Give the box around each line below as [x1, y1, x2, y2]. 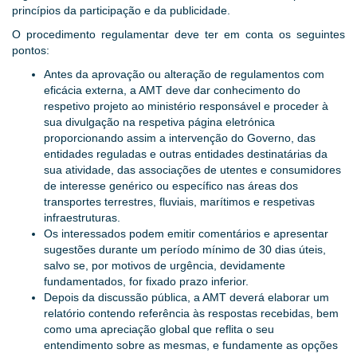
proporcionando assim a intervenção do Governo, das [44, 131, 316, 145]
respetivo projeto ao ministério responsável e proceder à [44, 100, 328, 113]
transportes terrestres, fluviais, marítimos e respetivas [44, 195, 315, 209]
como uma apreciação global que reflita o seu [44, 323, 274, 336]
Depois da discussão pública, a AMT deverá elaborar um [44, 291, 329, 304]
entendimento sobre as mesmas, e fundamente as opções [44, 339, 338, 352]
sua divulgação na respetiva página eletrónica [44, 116, 275, 129]
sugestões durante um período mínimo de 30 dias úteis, [44, 243, 326, 257]
